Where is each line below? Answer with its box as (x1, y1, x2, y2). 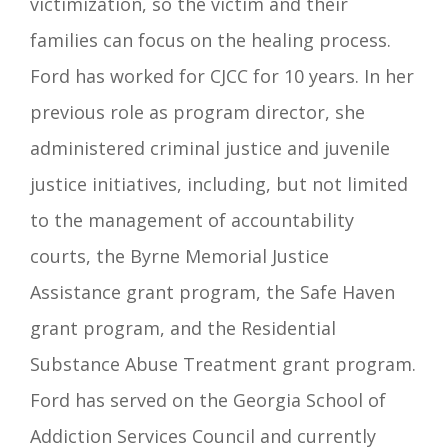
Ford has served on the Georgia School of (30, 387, 386, 412)
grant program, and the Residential (30, 315, 336, 340)
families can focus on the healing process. (30, 27, 391, 52)
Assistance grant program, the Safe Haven (30, 279, 395, 304)
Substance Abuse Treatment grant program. (30, 351, 416, 376)
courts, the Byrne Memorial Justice (30, 243, 329, 268)
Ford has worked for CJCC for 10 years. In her (30, 63, 414, 88)
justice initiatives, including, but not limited (30, 171, 408, 196)
